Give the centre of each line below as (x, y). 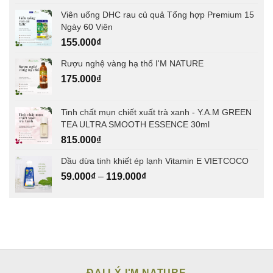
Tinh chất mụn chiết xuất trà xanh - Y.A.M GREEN (156, 112)
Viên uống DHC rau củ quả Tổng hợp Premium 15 (158, 14)
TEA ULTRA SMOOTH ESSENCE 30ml (135, 124)
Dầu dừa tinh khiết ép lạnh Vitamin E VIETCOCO (155, 161)
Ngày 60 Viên (87, 27)
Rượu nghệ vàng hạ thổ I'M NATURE (132, 63)
